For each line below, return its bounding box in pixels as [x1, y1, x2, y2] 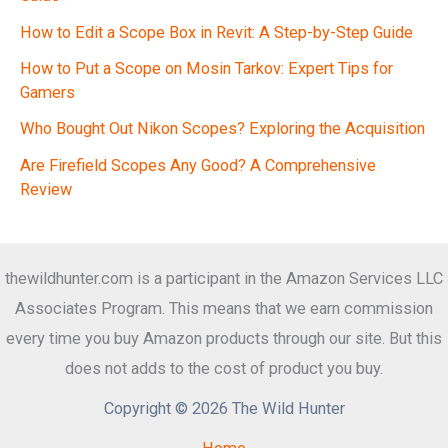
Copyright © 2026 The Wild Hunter [103, 399, 345, 418]
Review [20, 179, 72, 199]
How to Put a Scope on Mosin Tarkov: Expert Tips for [20, 58, 393, 78]
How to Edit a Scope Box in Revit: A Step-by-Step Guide [20, 22, 413, 42]
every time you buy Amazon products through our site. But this [6, 329, 442, 348]
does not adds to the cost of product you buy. [65, 359, 383, 378]
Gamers [20, 82, 75, 102]
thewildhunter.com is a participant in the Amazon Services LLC [5, 269, 443, 288]
